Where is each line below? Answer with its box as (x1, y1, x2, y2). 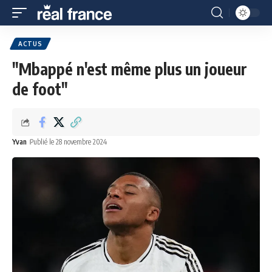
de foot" (12, 79, 68, 99)
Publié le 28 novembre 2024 (30, 137, 107, 146)
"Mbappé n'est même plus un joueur (12, 59, 247, 79)
